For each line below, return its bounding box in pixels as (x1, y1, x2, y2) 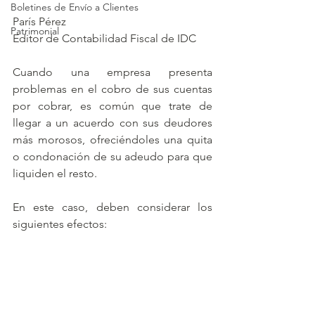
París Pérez (13, 15, 66, 28)
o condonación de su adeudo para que (13, 150, 212, 163)
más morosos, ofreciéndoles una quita (13, 133, 212, 146)
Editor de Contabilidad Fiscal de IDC (13, 32, 196, 45)
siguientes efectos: (13, 217, 107, 231)
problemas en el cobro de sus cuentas (13, 82, 212, 96)
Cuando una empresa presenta (13, 65, 212, 79)
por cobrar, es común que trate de (13, 99, 212, 112)
